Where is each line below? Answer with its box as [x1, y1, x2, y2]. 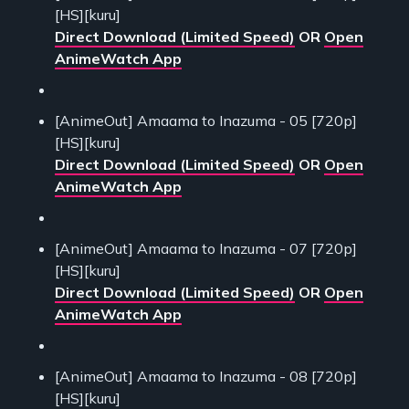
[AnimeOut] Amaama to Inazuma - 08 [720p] [55, 366, 357, 385]
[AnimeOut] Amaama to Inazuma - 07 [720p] [55, 238, 357, 257]
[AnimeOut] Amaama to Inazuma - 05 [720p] [55, 110, 357, 130]
